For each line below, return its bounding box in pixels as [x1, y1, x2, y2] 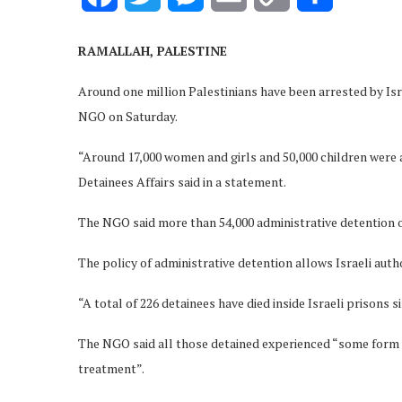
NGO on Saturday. [78, 107, 178, 125]
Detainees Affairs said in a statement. [78, 172, 286, 190]
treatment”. [78, 359, 144, 377]
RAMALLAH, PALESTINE [78, 41, 227, 59]
